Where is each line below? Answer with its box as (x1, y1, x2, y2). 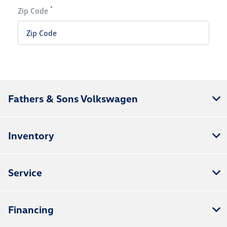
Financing (8, 203, 54, 216)
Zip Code (18, 6, 51, 16)
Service (8, 166, 42, 179)
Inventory (8, 129, 54, 142)
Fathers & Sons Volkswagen (8, 92, 138, 105)
